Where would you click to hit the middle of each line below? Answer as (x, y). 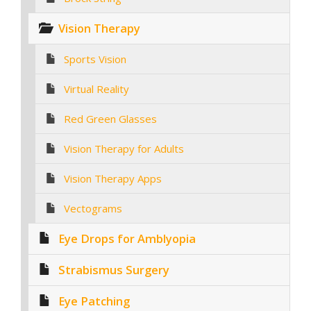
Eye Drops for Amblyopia (127, 238)
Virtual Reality (96, 89)
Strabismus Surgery (114, 269)
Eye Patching (94, 301)
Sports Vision (95, 59)
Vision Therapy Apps (113, 178)
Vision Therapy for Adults (124, 148)
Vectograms (93, 208)
